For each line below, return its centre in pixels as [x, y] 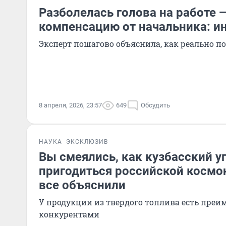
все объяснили [82, 185]
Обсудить [155, 105]
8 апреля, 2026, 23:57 [70, 105]
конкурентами [69, 214]
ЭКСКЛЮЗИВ [87, 142]
